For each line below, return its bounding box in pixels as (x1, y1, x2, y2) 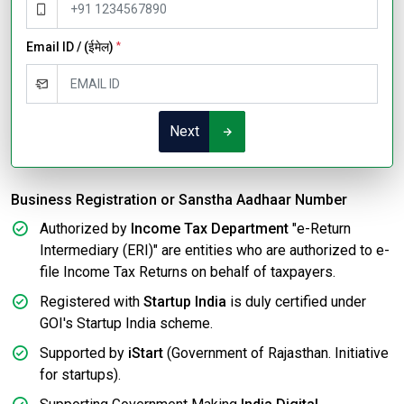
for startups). (40, 366, 121, 384)
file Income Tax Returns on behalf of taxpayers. (40, 263, 335, 281)
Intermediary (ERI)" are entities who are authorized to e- (40, 242, 390, 260)
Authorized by (40, 220, 131, 238)
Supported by (40, 344, 128, 363)
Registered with (40, 293, 143, 311)
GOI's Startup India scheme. (40, 315, 213, 333)
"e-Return (289, 220, 351, 238)
